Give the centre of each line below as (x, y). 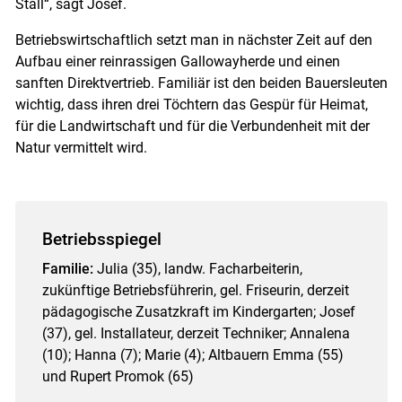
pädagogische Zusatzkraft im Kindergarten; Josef (198, 312)
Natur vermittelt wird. (83, 148)
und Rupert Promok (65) (119, 377)
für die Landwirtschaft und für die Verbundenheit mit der (192, 127)
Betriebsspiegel (101, 240)
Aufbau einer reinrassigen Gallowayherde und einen (177, 62)
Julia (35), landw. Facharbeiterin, (197, 269)
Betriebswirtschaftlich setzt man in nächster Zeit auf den (193, 40)
